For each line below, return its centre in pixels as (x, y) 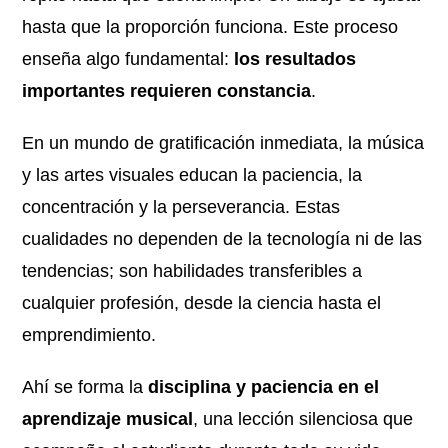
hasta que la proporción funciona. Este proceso (210, 27)
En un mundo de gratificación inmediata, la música (223, 143)
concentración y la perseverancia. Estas (181, 207)
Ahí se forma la (85, 387)
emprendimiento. (89, 335)
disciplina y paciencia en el (264, 387)
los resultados (295, 59)
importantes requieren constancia (167, 91)
